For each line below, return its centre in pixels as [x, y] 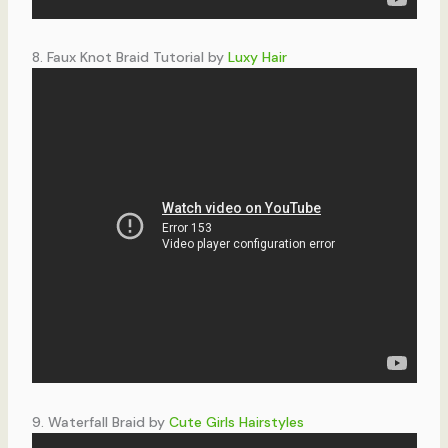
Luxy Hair [257, 57]
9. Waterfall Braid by [100, 421]
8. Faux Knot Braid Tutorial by [129, 57]
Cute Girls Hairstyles [236, 421]
